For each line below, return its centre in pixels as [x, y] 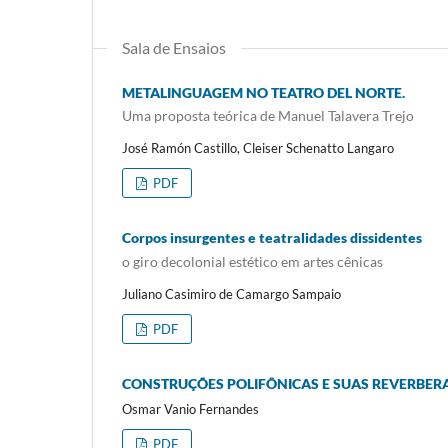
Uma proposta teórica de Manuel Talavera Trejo [268, 116]
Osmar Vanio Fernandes [190, 408]
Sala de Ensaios [174, 47]
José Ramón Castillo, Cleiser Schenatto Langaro [258, 148]
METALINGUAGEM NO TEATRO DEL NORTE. [263, 92]
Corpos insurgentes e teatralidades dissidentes [272, 238]
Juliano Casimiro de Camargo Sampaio [231, 293]
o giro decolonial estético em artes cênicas [252, 261]
